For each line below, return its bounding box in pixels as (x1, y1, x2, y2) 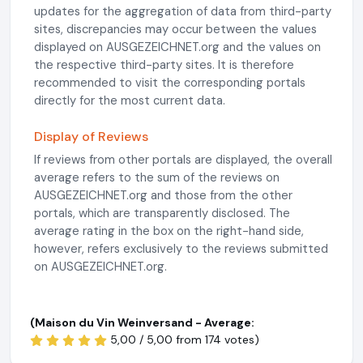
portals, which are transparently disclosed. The (34, 205, 290, 221)
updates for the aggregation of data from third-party (34, 3, 331, 19)
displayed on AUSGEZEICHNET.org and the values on (34, 39, 321, 55)
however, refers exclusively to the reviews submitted (34, 241, 328, 257)
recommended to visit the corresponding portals (34, 75, 305, 91)
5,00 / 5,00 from (109, 332, 205, 347)
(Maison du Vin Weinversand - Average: (30, 315, 254, 330)
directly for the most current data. (34, 92, 225, 109)
